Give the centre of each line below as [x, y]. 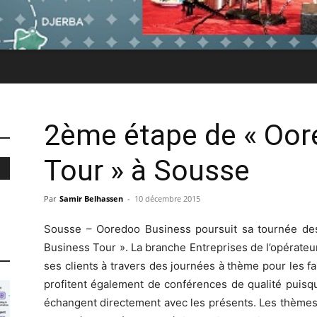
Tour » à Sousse [147, 170]
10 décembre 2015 [167, 198]
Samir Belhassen [91, 198]
